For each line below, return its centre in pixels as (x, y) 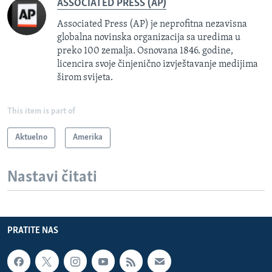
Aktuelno (31, 137)
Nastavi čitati (52, 177)
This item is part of (41, 111)
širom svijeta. (85, 77)
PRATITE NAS (33, 231)
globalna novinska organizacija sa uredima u (149, 37)
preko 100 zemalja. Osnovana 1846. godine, (146, 51)
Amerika (88, 137)
